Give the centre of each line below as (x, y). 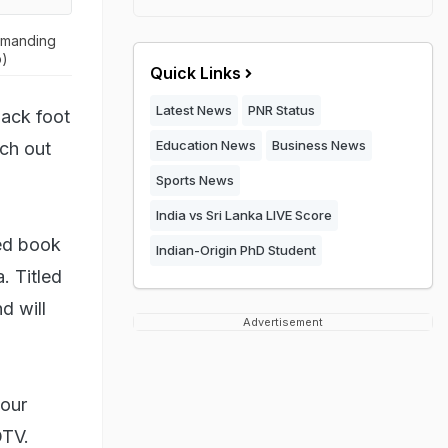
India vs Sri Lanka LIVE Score (244, 215)
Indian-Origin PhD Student (236, 250)
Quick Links (195, 73)
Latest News (194, 110)
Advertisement (283, 322)
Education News (206, 145)
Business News (319, 145)
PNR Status (281, 110)
